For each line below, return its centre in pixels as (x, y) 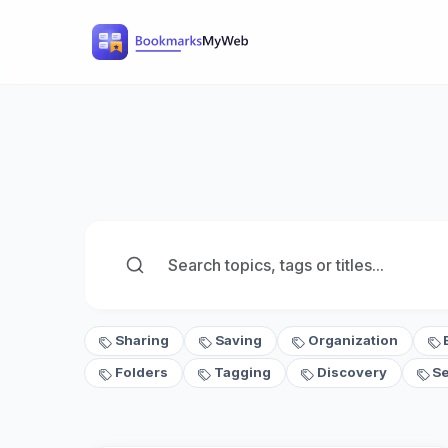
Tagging (242, 372)
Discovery (351, 372)
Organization (352, 340)
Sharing (141, 340)
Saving (238, 340)
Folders (141, 372)
